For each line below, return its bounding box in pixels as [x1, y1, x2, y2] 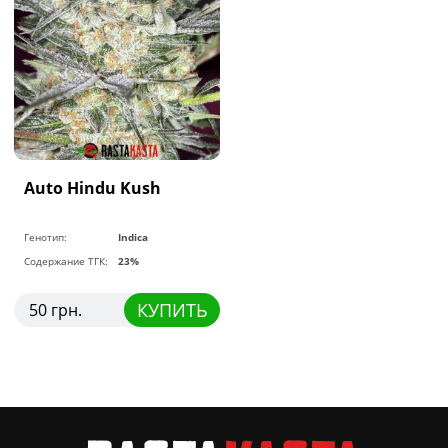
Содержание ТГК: [24, 253, 109, 268]
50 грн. [29, 298, 83, 321]
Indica [118, 229, 149, 244]
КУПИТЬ [136, 297, 208, 322]
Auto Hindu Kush [24, 176, 162, 199]
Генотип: [24, 229, 68, 244]
